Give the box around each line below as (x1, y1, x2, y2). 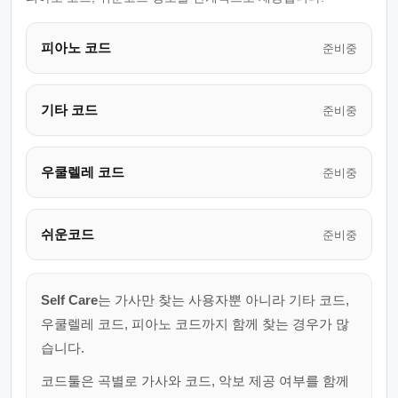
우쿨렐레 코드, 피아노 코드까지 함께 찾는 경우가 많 (41, 316, 349, 331)
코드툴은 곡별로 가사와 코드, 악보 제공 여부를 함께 (41, 373, 349, 388)
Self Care (41, 292, 98, 307)
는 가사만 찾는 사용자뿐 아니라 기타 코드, (98, 292, 349, 307)
